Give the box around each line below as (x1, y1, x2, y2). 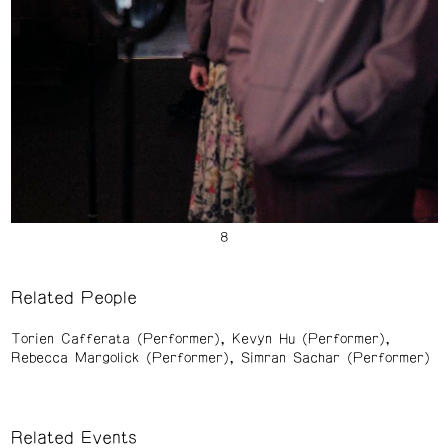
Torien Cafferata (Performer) (10, 331, 220, 346)
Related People (10, 288, 137, 307)
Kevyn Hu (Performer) (231, 331, 385, 346)
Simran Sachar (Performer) (240, 350, 430, 365)
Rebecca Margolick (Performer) (10, 350, 229, 365)
